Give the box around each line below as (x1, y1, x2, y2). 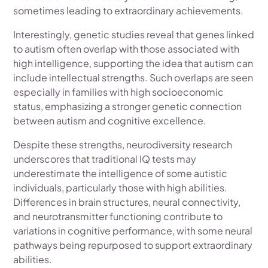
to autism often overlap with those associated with (13, 42, 240, 55)
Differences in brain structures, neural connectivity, (13, 196, 241, 208)
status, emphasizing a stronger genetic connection (13, 100, 242, 112)
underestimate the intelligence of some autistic (13, 167, 228, 179)
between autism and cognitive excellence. (13, 114, 207, 127)
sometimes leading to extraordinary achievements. (13, 4, 244, 17)
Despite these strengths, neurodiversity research (13, 138, 233, 151)
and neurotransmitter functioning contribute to (13, 210, 223, 223)
